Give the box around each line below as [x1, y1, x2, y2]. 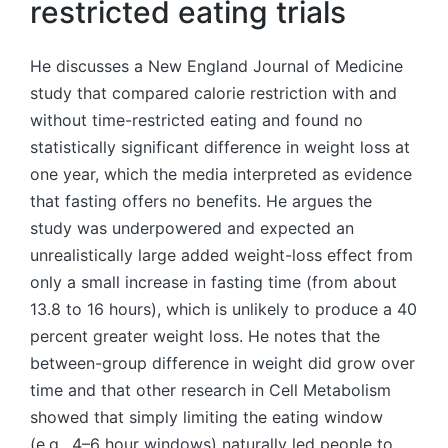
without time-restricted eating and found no [30, 110, 363, 131]
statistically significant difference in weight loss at [30, 137, 410, 158]
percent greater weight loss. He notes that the [30, 326, 380, 347]
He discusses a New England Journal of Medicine [30, 56, 403, 77]
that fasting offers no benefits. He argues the [30, 191, 372, 212]
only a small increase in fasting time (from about [30, 272, 397, 293]
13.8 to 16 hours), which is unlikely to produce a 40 [30, 299, 417, 320]
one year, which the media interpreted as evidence [30, 164, 412, 185]
